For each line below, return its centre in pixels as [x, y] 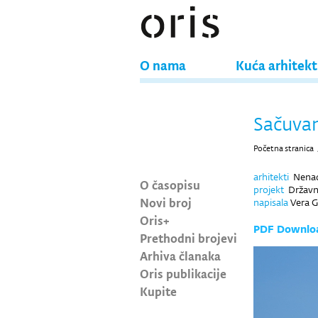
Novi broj [166, 202]
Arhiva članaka [180, 256]
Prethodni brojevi [188, 238]
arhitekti [271, 177]
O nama [163, 65]
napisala [271, 202]
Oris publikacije [183, 273]
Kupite [158, 291]
